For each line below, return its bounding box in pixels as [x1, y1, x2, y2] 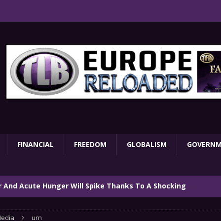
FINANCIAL [17, 139, 54, 149]
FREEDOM [74, 139, 107, 149]
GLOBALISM [127, 139, 167, 149]
